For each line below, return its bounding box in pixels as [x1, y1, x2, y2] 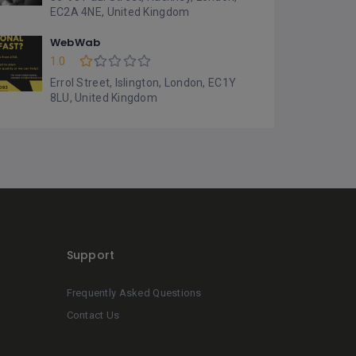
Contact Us [66, 308, 120, 321]
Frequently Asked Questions [66, 286, 202, 299]
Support [66, 246, 115, 263]
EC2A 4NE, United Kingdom [49, 5, 190, 18]
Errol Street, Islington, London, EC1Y [49, 75, 237, 89]
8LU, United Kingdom [49, 91, 158, 104]
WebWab [49, 34, 101, 50]
